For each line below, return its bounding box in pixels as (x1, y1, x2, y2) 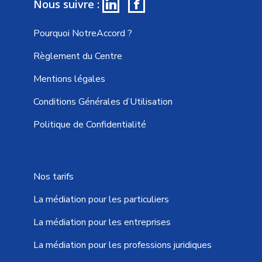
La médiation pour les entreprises (33, 216, 171, 229)
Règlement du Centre (33, 50, 122, 63)
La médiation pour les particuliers (33, 193, 169, 206)
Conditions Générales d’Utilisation (33, 95, 173, 109)
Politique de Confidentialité (33, 118, 146, 132)
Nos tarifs (33, 170, 74, 184)
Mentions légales (33, 73, 105, 86)
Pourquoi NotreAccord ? (33, 27, 132, 40)
